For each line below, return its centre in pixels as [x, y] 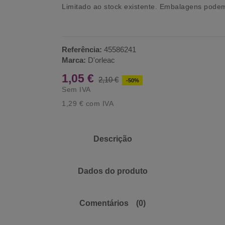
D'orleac [102, 60]
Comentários [104, 203]
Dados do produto [113, 171]
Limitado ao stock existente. [111, 6]
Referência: [82, 49]
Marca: [74, 60]
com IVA [99, 103]
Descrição [113, 139]
